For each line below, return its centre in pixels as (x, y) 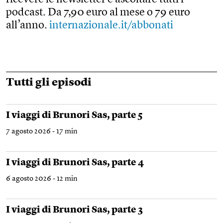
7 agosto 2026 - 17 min (42, 132)
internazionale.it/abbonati (111, 26)
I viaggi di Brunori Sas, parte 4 (75, 163)
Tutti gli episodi (49, 83)
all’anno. (28, 26)
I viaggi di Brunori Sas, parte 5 (74, 116)
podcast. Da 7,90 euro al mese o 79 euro (98, 13)
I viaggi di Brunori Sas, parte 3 (74, 211)
